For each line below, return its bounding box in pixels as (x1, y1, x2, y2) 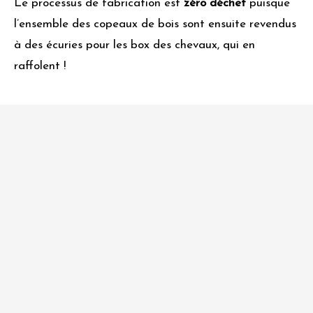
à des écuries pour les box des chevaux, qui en (14, 38, 255, 51)
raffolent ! (14, 59, 69, 72)
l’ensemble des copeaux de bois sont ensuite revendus (14, 17, 296, 30)
